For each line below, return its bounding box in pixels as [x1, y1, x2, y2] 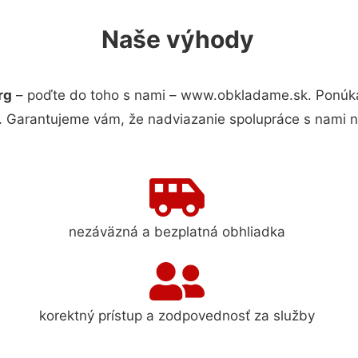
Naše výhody [101, 25, 254, 54]
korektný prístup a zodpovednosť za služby [39, 307, 316, 324]
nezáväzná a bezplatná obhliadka [69, 223, 286, 240]
